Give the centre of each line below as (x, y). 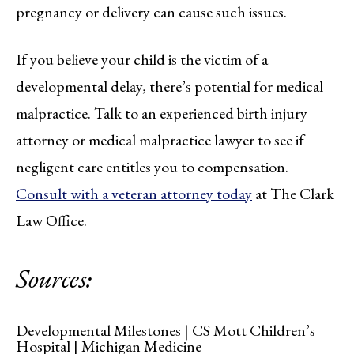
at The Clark (293, 194)
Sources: (54, 279)
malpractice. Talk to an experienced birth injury (162, 113)
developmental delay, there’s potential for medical (169, 87)
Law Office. (51, 221)
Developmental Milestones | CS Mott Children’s (166, 331)
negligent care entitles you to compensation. (152, 167)
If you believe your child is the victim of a (142, 60)
